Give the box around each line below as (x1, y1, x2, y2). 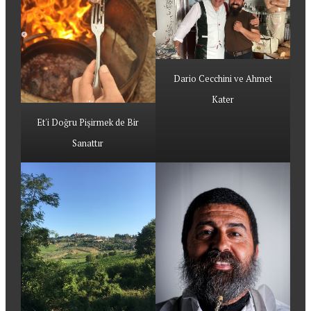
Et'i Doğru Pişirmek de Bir (37, 116, 140, 129)
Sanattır (72, 137, 104, 150)
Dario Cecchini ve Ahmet (174, 72, 273, 85)
